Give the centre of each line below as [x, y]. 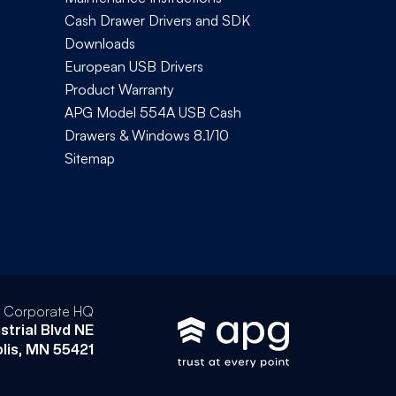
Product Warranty [119, 89]
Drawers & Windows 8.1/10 [147, 135]
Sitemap [90, 158]
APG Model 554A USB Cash [153, 112]
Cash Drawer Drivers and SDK [157, 20]
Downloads [100, 43]
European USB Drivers [134, 66]
